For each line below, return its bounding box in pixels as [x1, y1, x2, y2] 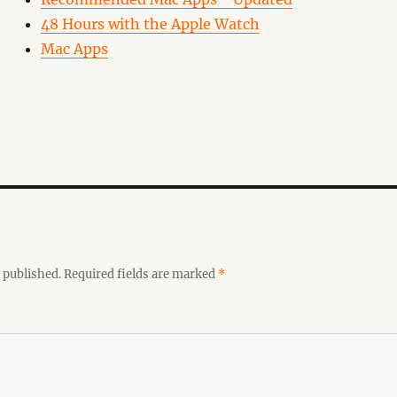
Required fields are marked [63, 267, 218, 282]
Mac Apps [41, 40, 109, 58]
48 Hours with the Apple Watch [41, 15, 261, 33]
